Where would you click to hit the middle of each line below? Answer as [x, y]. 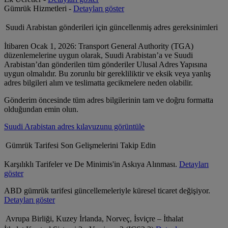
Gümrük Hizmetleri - [39, 9]
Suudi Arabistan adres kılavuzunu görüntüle [74, 127]
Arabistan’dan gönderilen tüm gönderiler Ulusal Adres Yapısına [106, 65]
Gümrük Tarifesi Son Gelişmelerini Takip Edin [81, 146]
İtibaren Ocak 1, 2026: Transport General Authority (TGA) [99, 46]
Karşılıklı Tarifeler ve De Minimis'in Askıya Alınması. [92, 164]
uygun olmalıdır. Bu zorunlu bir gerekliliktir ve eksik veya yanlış [107, 74]
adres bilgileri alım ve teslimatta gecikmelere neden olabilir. [98, 83]
